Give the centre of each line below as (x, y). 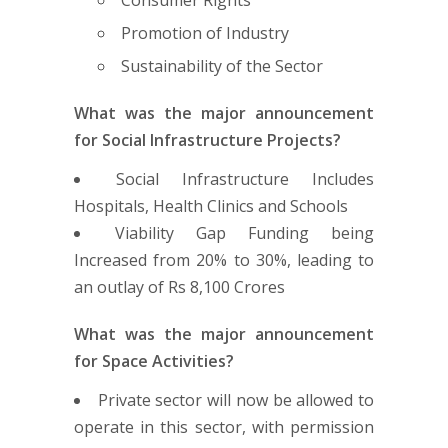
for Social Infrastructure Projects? (207, 139)
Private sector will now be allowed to (236, 399)
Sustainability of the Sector (222, 65)
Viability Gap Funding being (244, 232)
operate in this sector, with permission (224, 426)
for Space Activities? (154, 360)
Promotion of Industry (205, 32)
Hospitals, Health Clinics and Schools (211, 205)
